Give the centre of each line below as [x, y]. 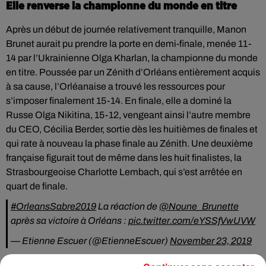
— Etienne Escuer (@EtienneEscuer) [90, 241]
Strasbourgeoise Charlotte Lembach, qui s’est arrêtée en [124, 172]
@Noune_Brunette [199, 206]
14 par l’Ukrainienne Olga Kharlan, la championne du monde [132, 58]
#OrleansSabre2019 [53, 206]
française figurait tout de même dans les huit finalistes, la [124, 158]
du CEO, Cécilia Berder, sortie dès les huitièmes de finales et [132, 129]
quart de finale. [37, 186]
